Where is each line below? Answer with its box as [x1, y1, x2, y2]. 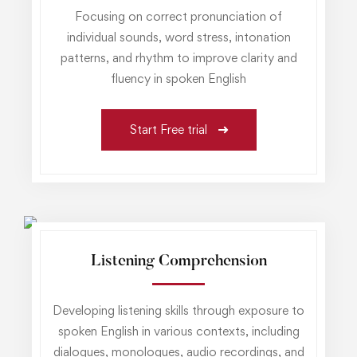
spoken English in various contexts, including [57, 323, 300, 339]
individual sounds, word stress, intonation [66, 29, 291, 45]
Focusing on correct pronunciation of [75, 8, 282, 24]
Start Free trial [129, 121, 207, 137]
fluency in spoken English [111, 70, 246, 86]
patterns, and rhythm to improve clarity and [60, 49, 297, 65]
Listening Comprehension [90, 253, 267, 269]
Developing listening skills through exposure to [53, 302, 304, 318]
